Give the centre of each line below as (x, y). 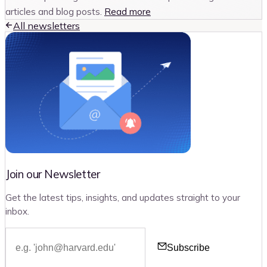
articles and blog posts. (54, 11)
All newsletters (46, 25)
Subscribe (188, 247)
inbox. (17, 212)
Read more (128, 11)
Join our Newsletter (53, 174)
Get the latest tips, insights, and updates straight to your (123, 198)
